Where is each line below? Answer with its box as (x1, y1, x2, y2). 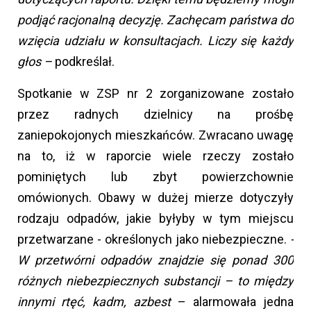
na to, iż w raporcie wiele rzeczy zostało (17, 148, 294, 163)
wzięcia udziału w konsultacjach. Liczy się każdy (17, 33, 294, 48)
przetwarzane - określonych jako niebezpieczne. (17, 231, 290, 246)
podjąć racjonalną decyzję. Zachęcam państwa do (17, 12, 294, 27)
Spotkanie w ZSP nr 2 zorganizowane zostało (17, 85, 294, 101)
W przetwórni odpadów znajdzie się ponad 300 (17, 252, 294, 267)
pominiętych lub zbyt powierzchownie (17, 169, 294, 184)
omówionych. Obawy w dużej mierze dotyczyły (17, 190, 294, 205)
